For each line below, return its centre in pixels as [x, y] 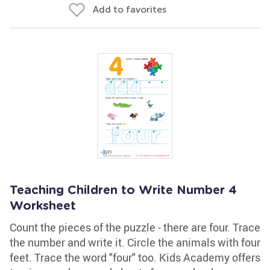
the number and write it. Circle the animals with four [135, 242]
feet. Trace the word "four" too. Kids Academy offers [135, 257]
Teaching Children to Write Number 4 [123, 190]
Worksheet [43, 206]
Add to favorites [130, 9]
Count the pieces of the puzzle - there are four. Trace [135, 227]
